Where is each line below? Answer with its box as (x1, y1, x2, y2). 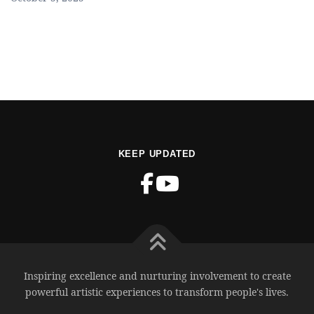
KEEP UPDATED (118, 148, 196, 159)
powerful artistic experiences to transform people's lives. (25, 285, 289, 299)
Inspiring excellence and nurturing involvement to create (23, 268, 291, 282)
